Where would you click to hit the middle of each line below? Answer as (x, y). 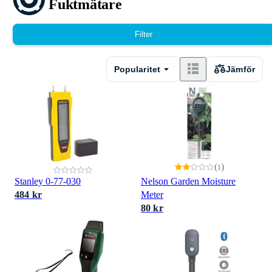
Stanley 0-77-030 (48, 181)
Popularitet (137, 69)
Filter (144, 34)
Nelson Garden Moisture (188, 181)
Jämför (240, 69)
